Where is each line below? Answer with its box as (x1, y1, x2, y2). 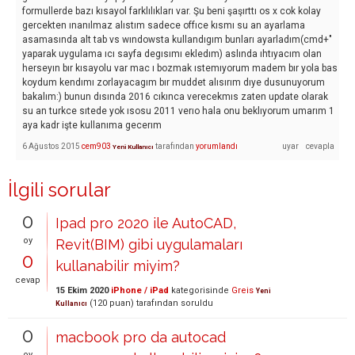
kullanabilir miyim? (55, 257, 180, 274)
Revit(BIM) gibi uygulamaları (55, 235, 242, 253)
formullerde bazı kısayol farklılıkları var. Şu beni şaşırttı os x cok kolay (22, 5, 321, 17)
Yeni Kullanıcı (113, 143, 154, 151)
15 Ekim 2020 (55, 284, 109, 296)
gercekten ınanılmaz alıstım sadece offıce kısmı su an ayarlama (22, 19, 305, 31)
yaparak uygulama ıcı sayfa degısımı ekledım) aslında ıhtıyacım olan (22, 48, 322, 59)
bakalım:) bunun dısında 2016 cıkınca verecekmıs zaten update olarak (22, 90, 328, 102)
